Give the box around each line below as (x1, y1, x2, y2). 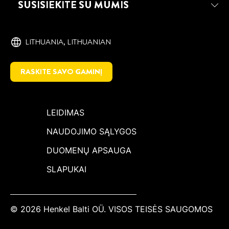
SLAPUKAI (47, 164, 86, 175)
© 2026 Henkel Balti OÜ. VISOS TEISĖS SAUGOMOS (10, 204, 213, 215)
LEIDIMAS (47, 107, 84, 118)
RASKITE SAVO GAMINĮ (20, 66, 102, 78)
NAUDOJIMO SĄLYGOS (47, 126, 136, 137)
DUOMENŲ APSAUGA (47, 145, 131, 156)
